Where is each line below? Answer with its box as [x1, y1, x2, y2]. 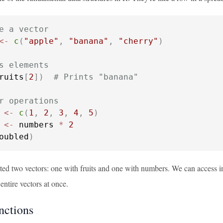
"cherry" [118, 36, 158, 46]
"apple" [24, 36, 59, 46]
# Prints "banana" [54, 72, 138, 82]
